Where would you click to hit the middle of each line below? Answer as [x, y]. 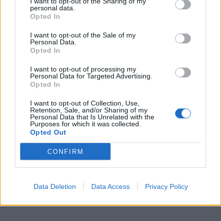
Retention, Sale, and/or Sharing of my [89, 110]
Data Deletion [55, 186]
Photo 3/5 [20, 127]
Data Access [110, 186]
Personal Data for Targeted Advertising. [91, 76]
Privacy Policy [166, 186]
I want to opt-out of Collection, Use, [85, 103]
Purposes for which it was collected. [86, 124]
